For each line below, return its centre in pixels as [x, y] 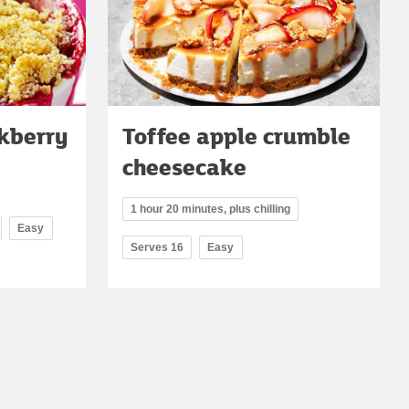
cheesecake [184, 166]
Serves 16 [157, 247]
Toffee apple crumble [236, 135]
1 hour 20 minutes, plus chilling [210, 209]
